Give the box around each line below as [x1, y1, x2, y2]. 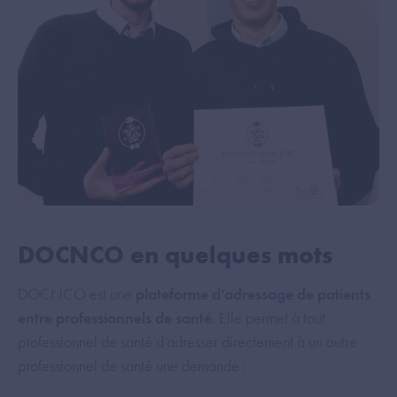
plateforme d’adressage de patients [136, 283, 370, 304]
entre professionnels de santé [18, 307, 212, 328]
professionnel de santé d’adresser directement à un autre [18, 331, 357, 352]
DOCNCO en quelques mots [18, 238, 332, 270]
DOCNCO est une [18, 283, 136, 304]
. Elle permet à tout [212, 307, 325, 328]
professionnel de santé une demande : [18, 354, 246, 376]
